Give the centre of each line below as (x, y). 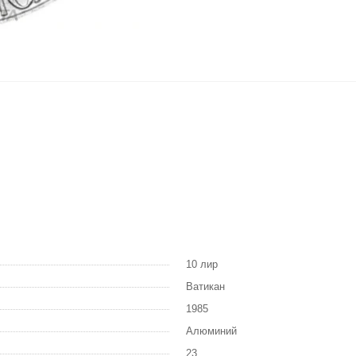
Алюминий (211, 331)
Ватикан (205, 287)
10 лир (202, 265)
